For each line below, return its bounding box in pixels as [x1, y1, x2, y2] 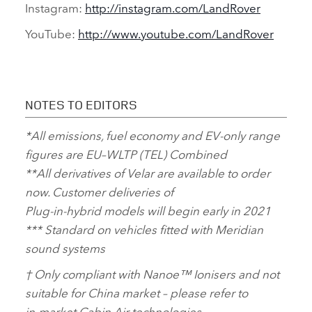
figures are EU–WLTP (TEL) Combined [25, 145, 227, 163]
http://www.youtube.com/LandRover [78, 24, 274, 42]
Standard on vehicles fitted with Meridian [42, 220, 263, 238]
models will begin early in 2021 [104, 201, 271, 219]
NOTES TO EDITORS [25, 96, 137, 114]
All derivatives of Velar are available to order [36, 164, 270, 182]
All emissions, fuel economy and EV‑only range [31, 126, 280, 144]
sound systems [25, 239, 105, 257]
